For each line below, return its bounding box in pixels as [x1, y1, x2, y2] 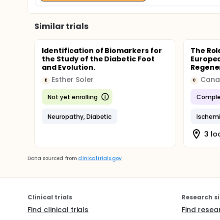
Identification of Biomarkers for [42, 46, 163, 55]
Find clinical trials [27, 205, 89, 215]
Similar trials [34, 21, 88, 32]
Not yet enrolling [48, 92, 98, 101]
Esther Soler [52, 75, 94, 84]
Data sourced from [27, 155, 77, 162]
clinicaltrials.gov [78, 155, 122, 162]
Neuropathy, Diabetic [48, 112, 112, 121]
